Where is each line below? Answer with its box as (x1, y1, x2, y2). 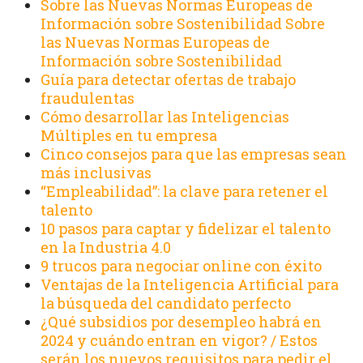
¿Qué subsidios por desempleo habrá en (41, 311, 322, 331)
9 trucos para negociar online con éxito (41, 255, 322, 275)
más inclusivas (41, 162, 152, 182)
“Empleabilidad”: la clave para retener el (41, 181, 328, 201)
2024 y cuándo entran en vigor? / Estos (41, 330, 318, 350)
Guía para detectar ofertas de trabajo (41, 69, 296, 89)
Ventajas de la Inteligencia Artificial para (41, 274, 339, 294)
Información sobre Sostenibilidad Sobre (41, 13, 325, 33)
